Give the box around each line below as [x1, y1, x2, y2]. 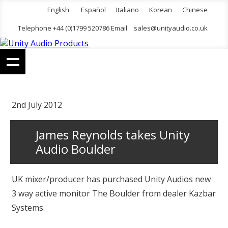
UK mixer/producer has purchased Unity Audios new [12, 174, 211, 185]
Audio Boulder [36, 140, 116, 158]
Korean [149, 5, 172, 14]
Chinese [182, 5, 208, 14]
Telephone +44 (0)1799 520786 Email [18, 23, 129, 33]
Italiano [116, 5, 139, 14]
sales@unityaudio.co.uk [134, 23, 208, 33]
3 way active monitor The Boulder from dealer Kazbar [12, 188, 216, 199]
